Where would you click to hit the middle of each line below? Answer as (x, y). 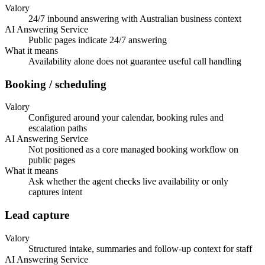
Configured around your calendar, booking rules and (126, 118)
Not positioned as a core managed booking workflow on (133, 150)
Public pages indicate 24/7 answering (98, 40)
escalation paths (58, 128)
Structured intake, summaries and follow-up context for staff (140, 248)
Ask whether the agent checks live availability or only (128, 182)
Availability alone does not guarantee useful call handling (135, 61)
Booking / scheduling (56, 84)
